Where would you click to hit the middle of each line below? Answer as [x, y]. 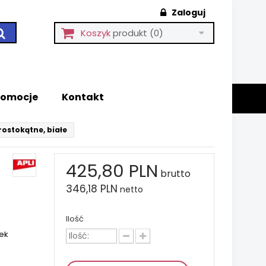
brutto [174, 174]
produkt [130, 33]
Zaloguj [188, 12]
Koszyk [96, 33]
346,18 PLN [92, 189]
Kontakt [83, 97]
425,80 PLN [112, 171]
